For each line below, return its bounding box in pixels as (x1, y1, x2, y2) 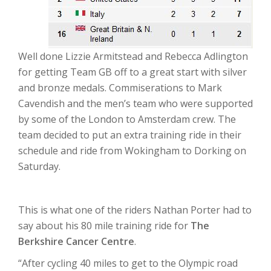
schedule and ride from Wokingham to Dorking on (18, 144, 246, 157)
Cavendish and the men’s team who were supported (18, 97, 253, 110)
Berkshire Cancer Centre (18, 235, 134, 248)
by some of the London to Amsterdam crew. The (18, 113, 236, 126)
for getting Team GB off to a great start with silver (18, 65, 247, 79)
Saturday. (18, 160, 60, 173)
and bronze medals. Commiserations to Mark (18, 81, 222, 94)
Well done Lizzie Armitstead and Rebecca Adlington (18, 50, 248, 63)
